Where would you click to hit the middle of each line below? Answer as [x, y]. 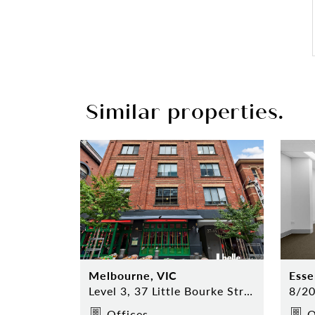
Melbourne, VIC [133, 275]
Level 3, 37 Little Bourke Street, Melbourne [248, 290]
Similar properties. [185, 112]
